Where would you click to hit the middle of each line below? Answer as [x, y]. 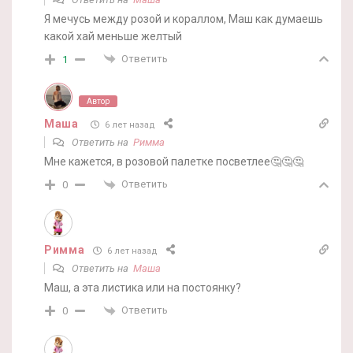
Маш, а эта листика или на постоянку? [143, 288]
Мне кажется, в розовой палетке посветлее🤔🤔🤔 [174, 162]
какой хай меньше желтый [113, 36]
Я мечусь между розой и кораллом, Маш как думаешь [184, 19]
